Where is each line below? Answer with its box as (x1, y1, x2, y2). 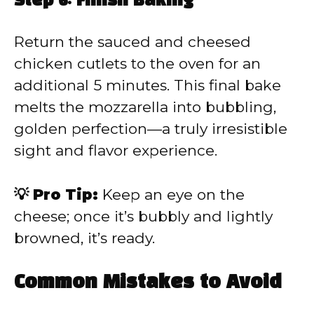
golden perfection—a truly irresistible (14, 120, 287, 138)
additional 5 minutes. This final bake (14, 76, 281, 95)
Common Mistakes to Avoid (14, 274, 282, 292)
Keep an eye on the (98, 185, 245, 203)
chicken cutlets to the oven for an (14, 55, 261, 73)
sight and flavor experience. (14, 142, 217, 160)
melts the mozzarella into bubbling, (14, 98, 276, 116)
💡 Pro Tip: (14, 185, 98, 203)
